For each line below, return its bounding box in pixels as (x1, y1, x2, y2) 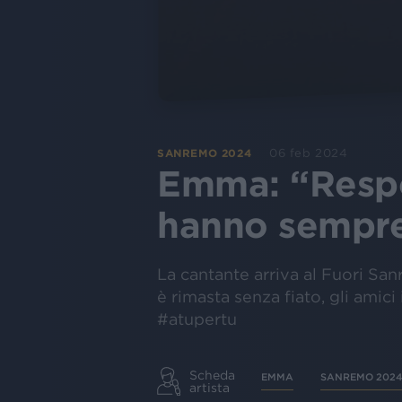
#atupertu (157, 310, 237, 328)
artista (189, 380, 230, 395)
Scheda (189, 367, 235, 382)
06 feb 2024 (269, 145, 348, 160)
